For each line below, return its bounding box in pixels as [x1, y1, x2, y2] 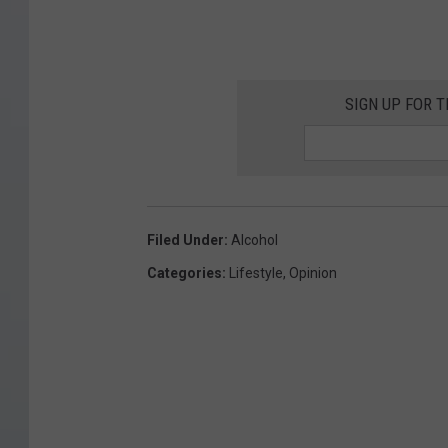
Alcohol [231, 232, 278, 249]
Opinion [289, 265, 337, 282]
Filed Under [147, 232, 224, 249]
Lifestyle [229, 265, 283, 282]
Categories [147, 265, 222, 282]
